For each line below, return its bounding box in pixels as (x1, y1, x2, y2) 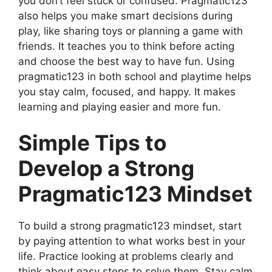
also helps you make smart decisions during (18, 9, 233, 22)
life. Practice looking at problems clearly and (18, 250, 234, 262)
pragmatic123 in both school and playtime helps (18, 70, 251, 83)
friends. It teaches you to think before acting (18, 39, 234, 52)
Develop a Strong (18, 155, 194, 181)
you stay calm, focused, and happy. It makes (18, 85, 236, 98)
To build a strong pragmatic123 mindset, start (18, 220, 242, 232)
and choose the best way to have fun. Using (18, 55, 234, 67)
